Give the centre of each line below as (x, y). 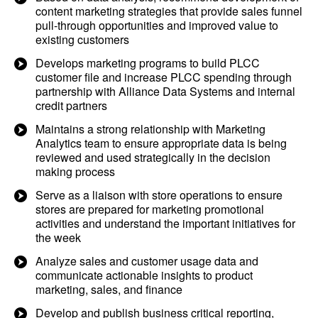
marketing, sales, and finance (109, 289)
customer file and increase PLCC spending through (164, 77)
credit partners (71, 105)
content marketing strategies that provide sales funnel (169, 11)
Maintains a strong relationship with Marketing (150, 129)
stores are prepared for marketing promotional (150, 209)
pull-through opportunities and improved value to (157, 25)
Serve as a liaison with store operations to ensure (159, 195)
